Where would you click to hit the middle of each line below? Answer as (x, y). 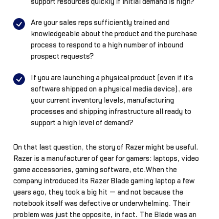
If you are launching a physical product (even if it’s (112, 78)
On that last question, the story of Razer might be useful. (106, 147)
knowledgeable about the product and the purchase (114, 34)
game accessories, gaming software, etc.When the (95, 170)
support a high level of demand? (82, 123)
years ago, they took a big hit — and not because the (98, 192)
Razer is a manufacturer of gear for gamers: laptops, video (106, 158)
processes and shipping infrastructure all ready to (111, 111)
